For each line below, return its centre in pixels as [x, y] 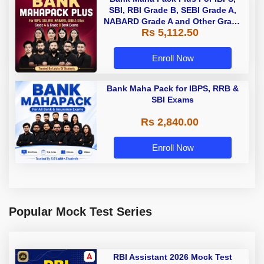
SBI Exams [173, 100]
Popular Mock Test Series [80, 212]
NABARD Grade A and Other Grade [173, 22]
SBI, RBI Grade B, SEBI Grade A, [173, 10]
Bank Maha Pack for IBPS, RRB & [173, 89]
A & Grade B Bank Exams [173, 33]
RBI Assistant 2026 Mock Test [173, 257]
